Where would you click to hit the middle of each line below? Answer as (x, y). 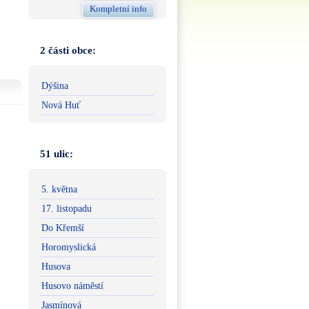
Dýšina (55, 86)
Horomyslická (69, 248)
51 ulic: (57, 154)
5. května (59, 190)
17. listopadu (67, 209)
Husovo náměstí (72, 286)
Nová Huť (61, 106)
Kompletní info (118, 9)
